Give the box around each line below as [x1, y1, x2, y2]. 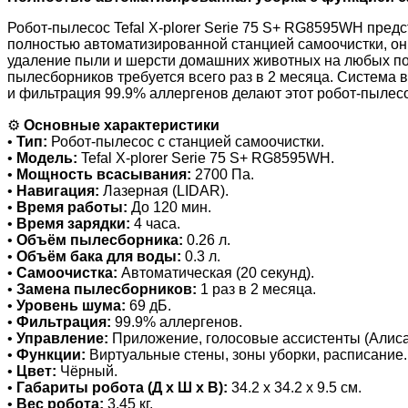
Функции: [16, 346, 86, 362]
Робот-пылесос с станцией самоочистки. [47, 133, 324, 149]
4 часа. [130, 215, 180, 231]
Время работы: [16, 199, 127, 215]
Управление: [16, 330, 108, 346]
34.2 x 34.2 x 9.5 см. [228, 379, 362, 395]
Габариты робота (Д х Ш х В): [16, 379, 228, 395]
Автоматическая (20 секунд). [117, 264, 314, 280]
